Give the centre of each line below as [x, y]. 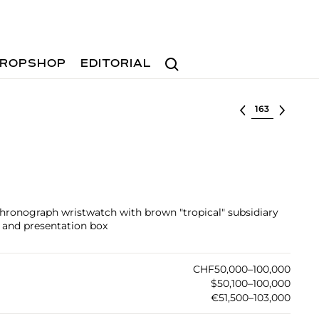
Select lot [275, 108]
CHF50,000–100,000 [241, 269]
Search [177, 57]
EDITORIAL [116, 64]
